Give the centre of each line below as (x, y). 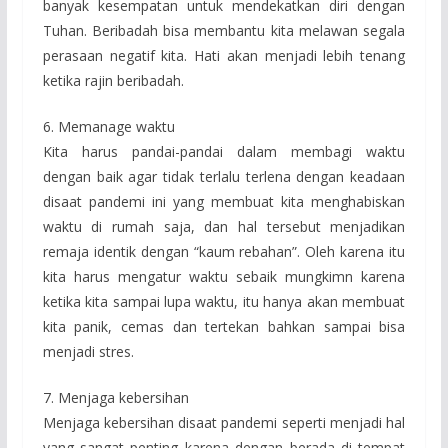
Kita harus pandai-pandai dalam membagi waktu (224, 151)
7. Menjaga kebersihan (115, 397)
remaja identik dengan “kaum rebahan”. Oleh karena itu (224, 251)
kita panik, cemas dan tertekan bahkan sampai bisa (224, 326)
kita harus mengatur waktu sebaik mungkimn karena (224, 276)
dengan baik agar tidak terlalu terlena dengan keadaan (224, 176)
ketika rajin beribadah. (113, 80)
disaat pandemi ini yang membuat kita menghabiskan (224, 201)
